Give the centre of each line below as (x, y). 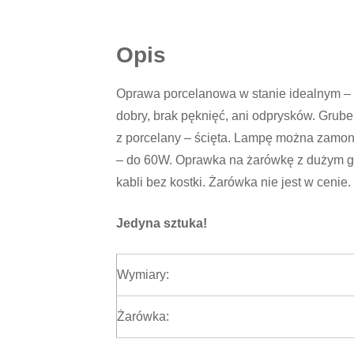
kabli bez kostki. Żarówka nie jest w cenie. (233, 182)
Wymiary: (143, 274)
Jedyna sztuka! (162, 223)
